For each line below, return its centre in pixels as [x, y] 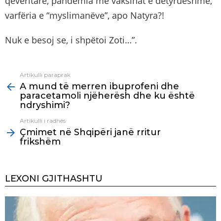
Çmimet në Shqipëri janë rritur [90, 132]
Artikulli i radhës [43, 120]
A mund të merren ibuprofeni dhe [99, 86]
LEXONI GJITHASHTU [54, 178]
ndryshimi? [45, 105]
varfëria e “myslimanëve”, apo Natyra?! [85, 15]
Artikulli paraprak [45, 74]
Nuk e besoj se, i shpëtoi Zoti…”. [71, 40]
